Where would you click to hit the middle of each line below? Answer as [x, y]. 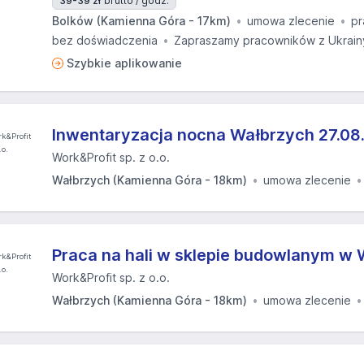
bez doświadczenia [105, 40]
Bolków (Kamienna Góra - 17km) [141, 21]
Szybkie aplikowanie [124, 63]
